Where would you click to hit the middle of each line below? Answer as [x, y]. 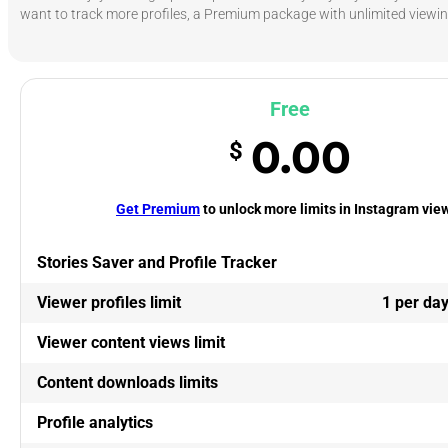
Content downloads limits [127, 382]
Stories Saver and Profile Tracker [157, 262]
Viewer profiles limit [109, 302]
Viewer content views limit [131, 342]
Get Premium [158, 208]
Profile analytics [95, 422]
